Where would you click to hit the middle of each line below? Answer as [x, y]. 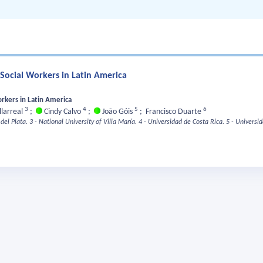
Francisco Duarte [174, 112]
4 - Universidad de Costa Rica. [181, 122]
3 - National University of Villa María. [83, 122]
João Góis [117, 112]
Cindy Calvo [63, 112]
